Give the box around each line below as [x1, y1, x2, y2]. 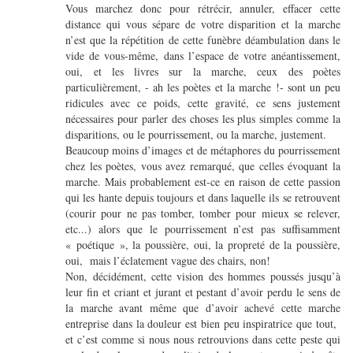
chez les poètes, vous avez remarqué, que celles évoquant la [65, 158, 340, 174]
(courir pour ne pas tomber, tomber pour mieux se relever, [65, 206, 340, 221]
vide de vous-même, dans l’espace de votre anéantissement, [65, 48, 340, 64]
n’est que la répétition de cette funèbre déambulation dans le [65, 32, 340, 48]
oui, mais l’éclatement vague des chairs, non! [65, 253, 271, 269]
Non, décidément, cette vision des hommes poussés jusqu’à [65, 269, 340, 284]
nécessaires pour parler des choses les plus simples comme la [65, 111, 340, 127]
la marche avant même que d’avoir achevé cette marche [65, 300, 340, 316]
